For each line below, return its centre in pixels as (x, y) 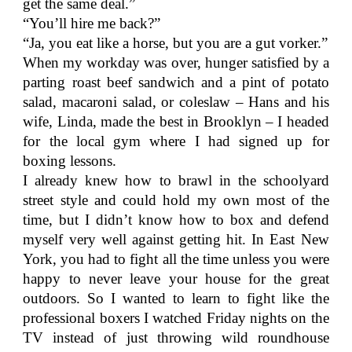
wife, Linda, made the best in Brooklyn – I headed (176, 121)
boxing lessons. (70, 161)
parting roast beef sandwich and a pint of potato (176, 82)
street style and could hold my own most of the (176, 200)
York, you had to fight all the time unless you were (176, 259)
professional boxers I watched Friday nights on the (176, 318)
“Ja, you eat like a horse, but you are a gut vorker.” (176, 43)
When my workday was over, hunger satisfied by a (176, 62)
